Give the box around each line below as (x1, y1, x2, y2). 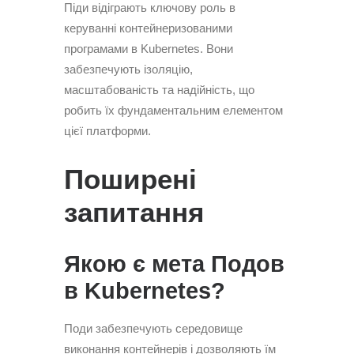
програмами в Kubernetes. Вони (64, 42, 233, 55)
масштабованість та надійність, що (64, 83, 254, 96)
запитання (64, 197, 204, 228)
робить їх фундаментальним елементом (64, 104, 283, 117)
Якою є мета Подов (64, 251, 284, 277)
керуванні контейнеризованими (64, 21, 232, 35)
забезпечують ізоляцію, (64, 62, 193, 76)
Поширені (64, 164, 197, 194)
